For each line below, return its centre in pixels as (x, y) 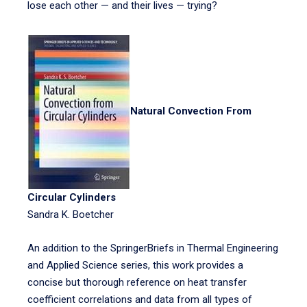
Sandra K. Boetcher (71, 214)
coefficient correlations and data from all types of (140, 299)
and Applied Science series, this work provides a (135, 265)
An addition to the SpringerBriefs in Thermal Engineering (153, 248)
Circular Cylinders (72, 197)
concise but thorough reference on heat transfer (137, 282)
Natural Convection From (191, 111)
